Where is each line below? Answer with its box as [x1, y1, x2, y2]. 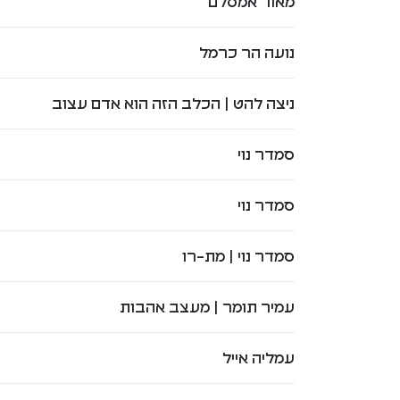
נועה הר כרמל [198, 43, 295, 62]
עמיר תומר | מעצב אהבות [119, 297, 295, 316]
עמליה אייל [221, 348, 295, 367]
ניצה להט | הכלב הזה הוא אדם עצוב [51, 94, 295, 112]
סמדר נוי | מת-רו [181, 246, 295, 265]
